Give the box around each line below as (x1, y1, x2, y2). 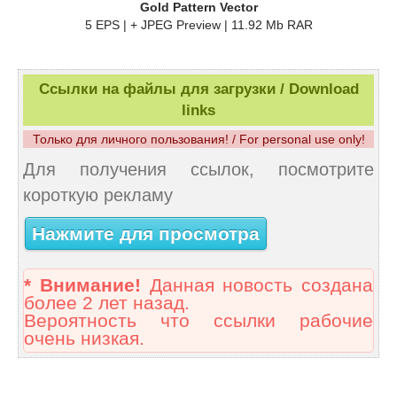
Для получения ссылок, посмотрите (23, 160, 374, 180)
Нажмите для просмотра (32, 222, 260, 245)
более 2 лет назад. (24, 292, 190, 315)
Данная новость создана (140, 275, 373, 297)
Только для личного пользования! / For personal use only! (32, 132, 365, 147)
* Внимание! (24, 275, 141, 297)
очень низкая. (24, 328, 144, 350)
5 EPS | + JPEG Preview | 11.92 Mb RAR (84, 18, 313, 33)
